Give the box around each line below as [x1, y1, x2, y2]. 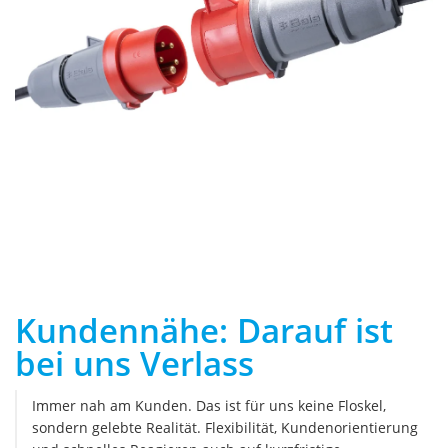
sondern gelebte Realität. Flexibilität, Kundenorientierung [32, 418, 418, 438]
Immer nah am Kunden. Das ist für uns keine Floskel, [32, 396, 386, 416]
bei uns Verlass [15, 341, 254, 387]
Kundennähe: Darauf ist [15, 308, 393, 354]
